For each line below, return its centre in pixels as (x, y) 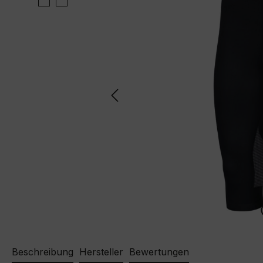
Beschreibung (43, 252)
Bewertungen (159, 252)
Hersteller (101, 252)
